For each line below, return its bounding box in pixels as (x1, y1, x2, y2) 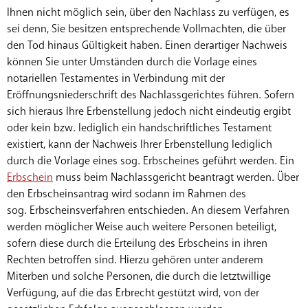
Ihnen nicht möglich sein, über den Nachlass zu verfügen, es (7, 4, 289, 20)
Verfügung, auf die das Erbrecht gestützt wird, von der (7, 285, 259, 300)
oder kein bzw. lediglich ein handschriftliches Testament (7, 120, 272, 135)
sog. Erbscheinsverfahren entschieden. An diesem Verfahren (7, 202, 289, 218)
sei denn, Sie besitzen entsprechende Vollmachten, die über (7, 21, 286, 36)
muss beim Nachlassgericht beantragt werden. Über (53, 169, 299, 185)
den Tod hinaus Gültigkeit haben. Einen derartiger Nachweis (7, 37, 287, 53)
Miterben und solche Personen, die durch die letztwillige (7, 268, 271, 284)
